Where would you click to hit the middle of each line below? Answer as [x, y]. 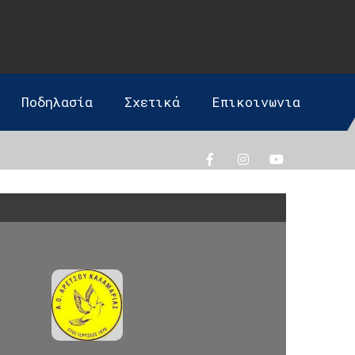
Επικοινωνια [256, 102]
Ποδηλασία [57, 102]
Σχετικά [153, 102]
